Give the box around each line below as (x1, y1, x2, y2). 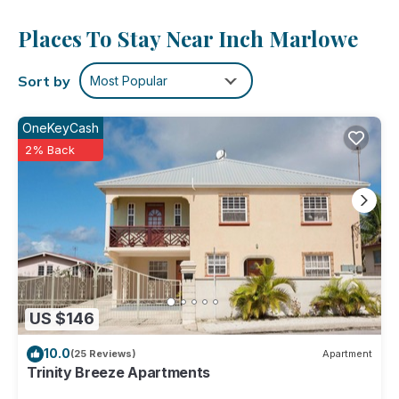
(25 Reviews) (70, 347, 136, 361)
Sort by (18, 71, 70, 90)
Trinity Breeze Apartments (27, 362, 210, 381)
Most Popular (90, 73, 167, 88)
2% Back (25, 142, 75, 157)
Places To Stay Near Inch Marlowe (18, 24, 358, 53)
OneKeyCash (22, 120, 99, 135)
